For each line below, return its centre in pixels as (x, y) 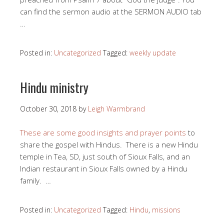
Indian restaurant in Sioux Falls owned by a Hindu (104, 169)
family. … (35, 181)
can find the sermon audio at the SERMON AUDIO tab (111, 12)
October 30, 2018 (48, 109)
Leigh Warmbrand (116, 109)
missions (166, 210)
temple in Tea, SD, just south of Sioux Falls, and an (105, 157)
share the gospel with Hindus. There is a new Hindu (109, 145)
